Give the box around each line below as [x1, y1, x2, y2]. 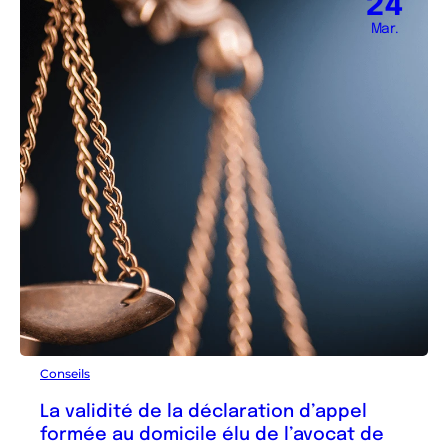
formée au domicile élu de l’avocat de [40, 426, 384, 444]
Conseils [40, 366, 90, 381]
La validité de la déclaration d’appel [40, 403, 367, 421]
